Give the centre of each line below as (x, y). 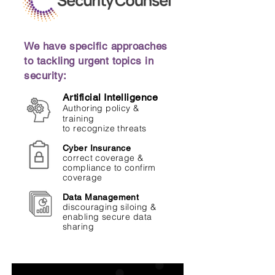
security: (45, 76)
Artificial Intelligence (110, 97)
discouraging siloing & (110, 207)
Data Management (101, 197)
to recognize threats (105, 128)
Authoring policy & (101, 108)
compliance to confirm (109, 168)
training (79, 118)
